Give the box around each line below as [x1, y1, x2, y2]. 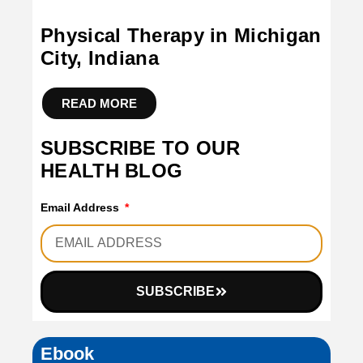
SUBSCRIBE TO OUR [41, 136, 240, 159]
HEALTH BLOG [41, 159, 183, 181]
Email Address [41, 200, 122, 214]
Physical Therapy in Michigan [41, 23, 322, 46]
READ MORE [62, 96, 137, 110]
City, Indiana [41, 46, 159, 69]
